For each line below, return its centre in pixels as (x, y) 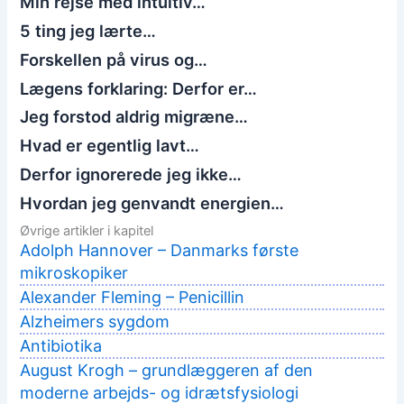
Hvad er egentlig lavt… (110, 146)
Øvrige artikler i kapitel (87, 231)
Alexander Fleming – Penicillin (133, 298)
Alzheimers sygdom (95, 322)
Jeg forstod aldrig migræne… (134, 117)
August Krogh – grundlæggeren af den (167, 371)
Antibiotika (61, 346)
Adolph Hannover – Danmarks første (160, 251)
